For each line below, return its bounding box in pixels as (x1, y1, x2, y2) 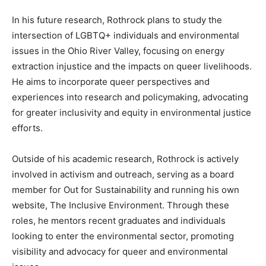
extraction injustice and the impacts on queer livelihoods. (12, 61, 252, 72)
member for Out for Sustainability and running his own (12, 184, 239, 196)
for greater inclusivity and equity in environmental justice (12, 107, 251, 119)
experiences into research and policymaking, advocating (12, 91, 248, 103)
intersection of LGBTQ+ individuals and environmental (12, 30, 239, 42)
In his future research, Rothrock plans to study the (12, 14, 222, 26)
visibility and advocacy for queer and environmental (12, 246, 228, 258)
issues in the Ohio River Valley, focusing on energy (12, 45, 224, 57)
